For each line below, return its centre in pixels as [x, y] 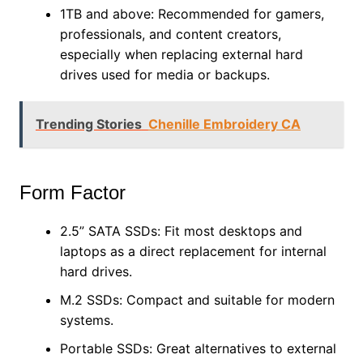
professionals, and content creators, [170, 34]
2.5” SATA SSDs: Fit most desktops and [181, 231]
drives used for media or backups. [164, 74]
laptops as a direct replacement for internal [193, 251]
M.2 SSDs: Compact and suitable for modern [197, 299]
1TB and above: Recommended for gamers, [192, 13]
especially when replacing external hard [181, 54]
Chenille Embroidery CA [224, 124]
